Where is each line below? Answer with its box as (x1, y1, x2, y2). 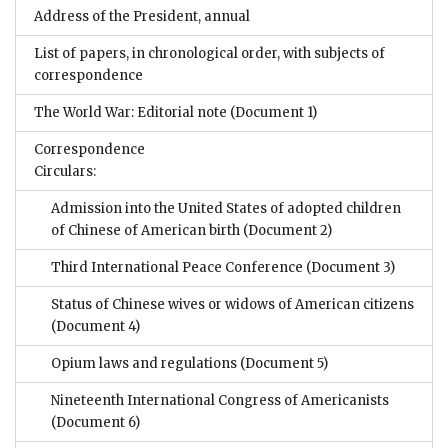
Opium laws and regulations (51, 355, 237, 373)
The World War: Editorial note (34, 104, 227, 122)
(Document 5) (237, 355, 328, 373)
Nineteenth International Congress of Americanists (51, 392, 389, 410)
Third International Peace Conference (51, 259, 303, 277)
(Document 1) (227, 104, 317, 122)
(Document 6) (51, 414, 140, 432)
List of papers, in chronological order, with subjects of (34, 45, 385, 63)
